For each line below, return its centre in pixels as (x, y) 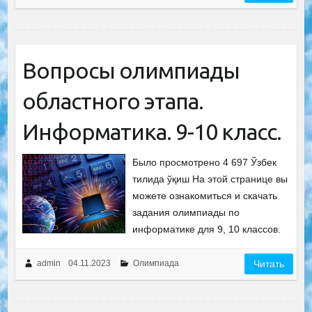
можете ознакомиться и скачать (205, 195)
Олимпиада (156, 263)
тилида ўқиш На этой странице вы (210, 179)
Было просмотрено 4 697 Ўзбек (205, 162)
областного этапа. (112, 101)
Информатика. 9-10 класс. (151, 131)
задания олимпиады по (186, 212)
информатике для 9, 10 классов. (207, 229)
